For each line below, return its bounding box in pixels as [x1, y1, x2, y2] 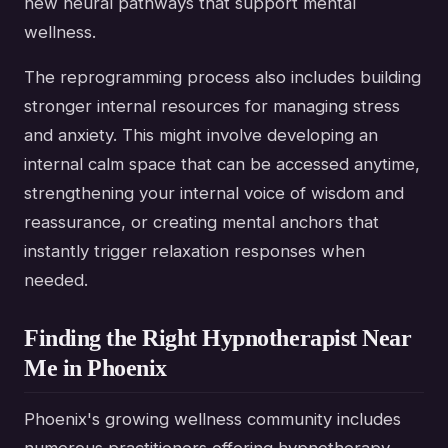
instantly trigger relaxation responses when [24, 240, 365, 261]
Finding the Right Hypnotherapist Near [24, 324, 412, 351]
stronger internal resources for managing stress [24, 95, 400, 116]
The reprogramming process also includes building [24, 66, 421, 87]
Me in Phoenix [24, 354, 167, 381]
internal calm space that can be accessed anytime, [24, 153, 420, 174]
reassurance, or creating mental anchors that [24, 211, 379, 232]
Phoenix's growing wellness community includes [24, 409, 401, 430]
